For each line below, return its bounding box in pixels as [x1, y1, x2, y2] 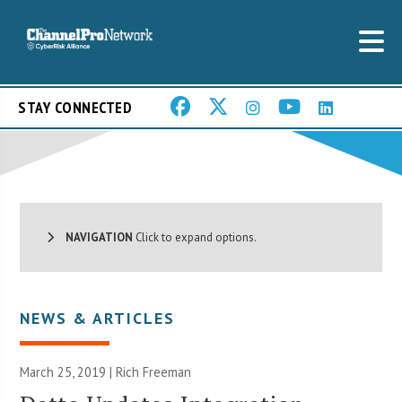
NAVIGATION [54, 229, 134, 245]
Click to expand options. [133, 229, 258, 245]
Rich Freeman [116, 363, 192, 380]
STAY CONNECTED [18, 97, 132, 118]
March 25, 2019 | [20, 363, 117, 380]
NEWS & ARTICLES [20, 307, 176, 328]
